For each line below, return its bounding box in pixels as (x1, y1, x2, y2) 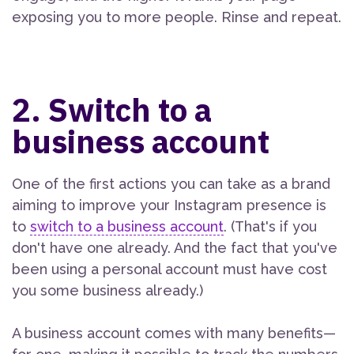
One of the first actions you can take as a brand (12, 175, 330, 193)
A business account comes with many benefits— (12, 325, 336, 342)
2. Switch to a (12, 89, 212, 131)
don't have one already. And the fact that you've (12, 239, 337, 257)
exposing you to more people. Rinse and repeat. (12, 9, 341, 26)
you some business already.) (12, 282, 203, 299)
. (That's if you (224, 218, 317, 235)
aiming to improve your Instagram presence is (12, 197, 326, 214)
